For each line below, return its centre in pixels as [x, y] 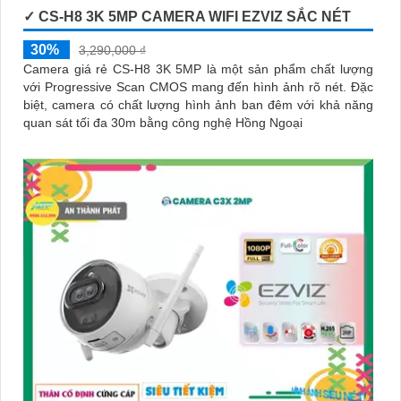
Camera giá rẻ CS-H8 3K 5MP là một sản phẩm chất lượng [198, 68]
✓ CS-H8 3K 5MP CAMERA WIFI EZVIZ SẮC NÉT [187, 16]
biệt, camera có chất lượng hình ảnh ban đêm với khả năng [198, 104]
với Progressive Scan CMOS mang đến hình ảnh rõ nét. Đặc [187, 86]
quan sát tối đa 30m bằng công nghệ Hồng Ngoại [163, 122]
